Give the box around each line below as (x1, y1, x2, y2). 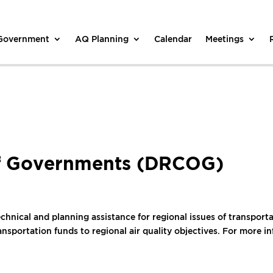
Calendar (154, 34, 193, 43)
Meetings (205, 34, 244, 43)
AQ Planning (75, 34, 129, 43)
